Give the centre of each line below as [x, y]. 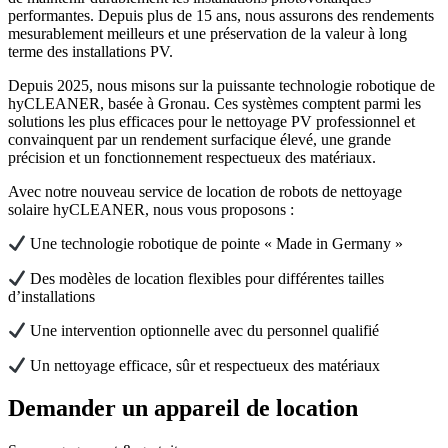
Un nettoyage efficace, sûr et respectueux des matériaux [203, 365]
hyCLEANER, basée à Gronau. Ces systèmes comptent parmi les [214, 104]
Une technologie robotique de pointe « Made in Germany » [215, 244]
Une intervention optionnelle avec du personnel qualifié [203, 331]
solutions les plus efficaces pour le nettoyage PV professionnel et [211, 122]
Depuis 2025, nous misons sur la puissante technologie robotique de [221, 86]
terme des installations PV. [90, 52]
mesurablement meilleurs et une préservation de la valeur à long [207, 34]
